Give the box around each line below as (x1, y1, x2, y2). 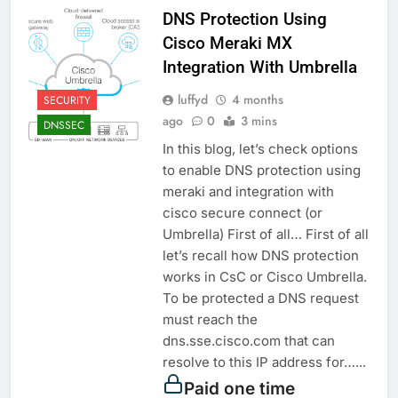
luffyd (177, 91, 208, 109)
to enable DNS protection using (162, 162, 361, 179)
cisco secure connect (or (162, 204, 322, 222)
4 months (231, 91, 283, 109)
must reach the (162, 311, 258, 329)
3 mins (240, 112, 277, 131)
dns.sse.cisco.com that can (162, 332, 335, 350)
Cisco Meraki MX (162, 33, 292, 54)
